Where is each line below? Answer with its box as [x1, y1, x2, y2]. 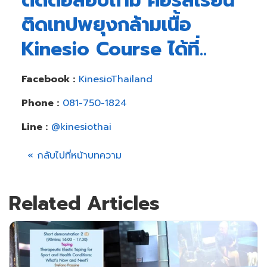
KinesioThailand [78, 72, 153, 87]
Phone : [21, 96, 59, 111]
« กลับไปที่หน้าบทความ [27, 148, 122, 163]
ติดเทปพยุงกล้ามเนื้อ [21, 10, 191, 40]
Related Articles [9, 189, 160, 219]
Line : [21, 120, 48, 135]
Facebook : [21, 72, 75, 87]
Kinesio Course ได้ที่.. [21, 35, 207, 64]
